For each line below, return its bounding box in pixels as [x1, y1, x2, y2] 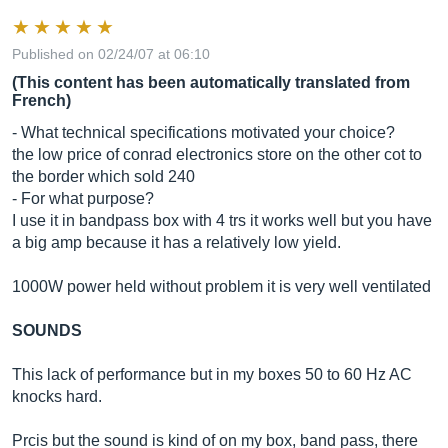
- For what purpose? [12, 190, 154, 207]
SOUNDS [12, 322, 82, 339]
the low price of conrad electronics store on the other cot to [12, 146, 422, 163]
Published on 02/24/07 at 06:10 [12, 46, 210, 62]
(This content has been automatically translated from [12, 74, 410, 91]
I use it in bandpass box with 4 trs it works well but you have [12, 212, 432, 229]
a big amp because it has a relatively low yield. [12, 234, 341, 251]
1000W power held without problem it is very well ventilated [12, 278, 431, 295]
